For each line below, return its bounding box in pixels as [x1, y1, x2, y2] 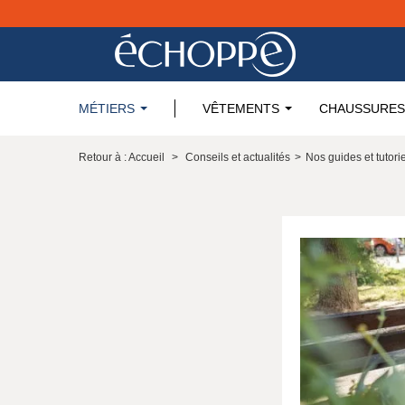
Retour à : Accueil [79, 151, 165, 164]
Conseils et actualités [185, 151, 290, 164]
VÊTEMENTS [202, 101, 279, 116]
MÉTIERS [79, 101, 135, 116]
